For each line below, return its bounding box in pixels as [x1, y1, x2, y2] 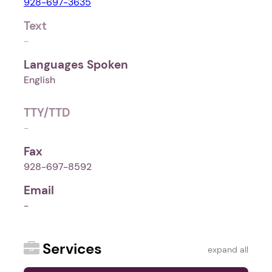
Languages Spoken [24, 57, 128, 73]
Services [42, 239, 102, 259]
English [24, 73, 55, 87]
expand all [208, 244, 248, 256]
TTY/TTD [24, 105, 70, 121]
